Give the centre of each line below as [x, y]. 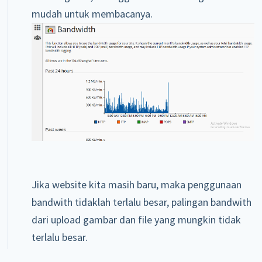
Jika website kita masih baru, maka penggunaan [136, 184]
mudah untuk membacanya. [92, 14]
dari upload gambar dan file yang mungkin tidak [136, 219]
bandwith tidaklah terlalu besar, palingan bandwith [141, 202]
